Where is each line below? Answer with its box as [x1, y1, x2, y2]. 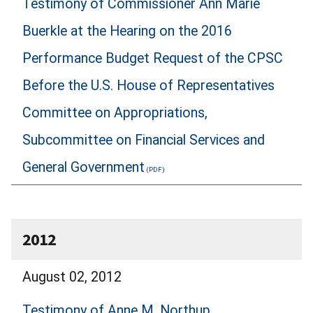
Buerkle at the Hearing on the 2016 [22, 22, 232, 39]
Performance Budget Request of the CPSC [22, 50, 283, 66]
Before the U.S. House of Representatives [22, 77, 275, 94]
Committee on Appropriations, [22, 104, 208, 121]
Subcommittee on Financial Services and [22, 131, 265, 148]
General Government [22, 159, 145, 175]
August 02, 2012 [22, 268, 122, 285]
